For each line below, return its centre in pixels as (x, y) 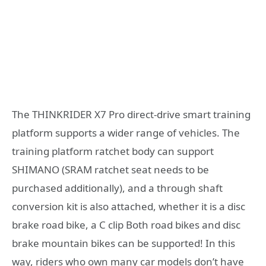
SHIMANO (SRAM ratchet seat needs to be (110, 170)
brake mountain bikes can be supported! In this (123, 243)
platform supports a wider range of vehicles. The (126, 133)
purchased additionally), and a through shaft (117, 188)
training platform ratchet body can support (113, 151)
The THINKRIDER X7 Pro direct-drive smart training (131, 115)
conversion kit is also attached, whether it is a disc (129, 207)
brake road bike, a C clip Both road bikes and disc (126, 225)
